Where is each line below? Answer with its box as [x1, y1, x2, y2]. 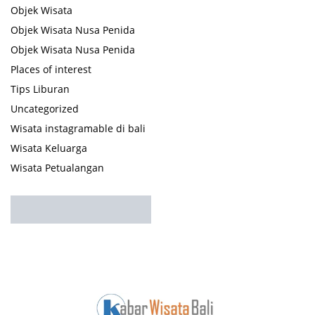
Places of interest [11, 62, 91, 76]
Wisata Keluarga [11, 141, 87, 155]
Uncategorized [11, 101, 79, 115]
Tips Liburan [11, 82, 70, 96]
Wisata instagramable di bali [11, 121, 146, 135]
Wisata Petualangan [11, 160, 104, 174]
